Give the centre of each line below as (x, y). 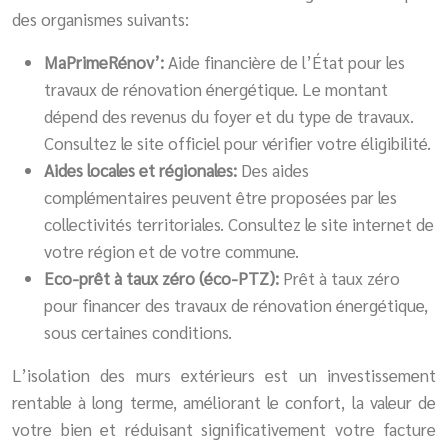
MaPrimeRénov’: (106, 61)
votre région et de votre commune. (171, 250)
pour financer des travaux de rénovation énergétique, (236, 304)
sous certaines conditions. (138, 331)
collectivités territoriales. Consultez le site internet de (239, 223)
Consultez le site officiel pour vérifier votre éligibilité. (237, 142)
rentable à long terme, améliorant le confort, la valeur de (224, 401)
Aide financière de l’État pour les (286, 61)
